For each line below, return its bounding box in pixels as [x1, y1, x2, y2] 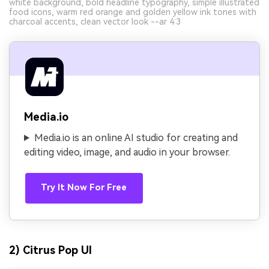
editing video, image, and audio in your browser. [24, 146, 230, 158]
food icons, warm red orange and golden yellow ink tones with [9, 7, 256, 17]
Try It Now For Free [41, 183, 127, 193]
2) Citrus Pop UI [9, 244, 92, 257]
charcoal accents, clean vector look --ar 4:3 [9, 16, 181, 26]
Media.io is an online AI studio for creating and [34, 131, 238, 144]
